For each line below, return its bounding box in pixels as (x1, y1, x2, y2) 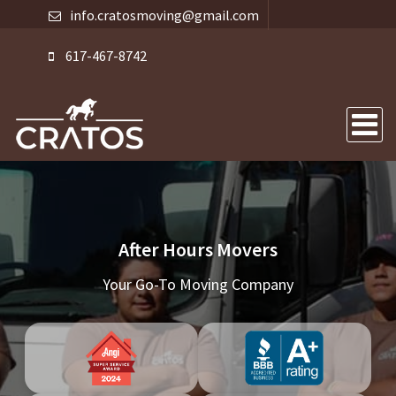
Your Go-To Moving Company (103, 274, 293, 294)
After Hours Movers (118, 237, 278, 262)
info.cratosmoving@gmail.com (70, 6, 259, 24)
